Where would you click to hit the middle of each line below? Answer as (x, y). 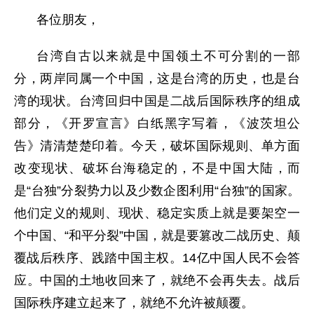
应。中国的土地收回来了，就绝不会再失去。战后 (157, 280)
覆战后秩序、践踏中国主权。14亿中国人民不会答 (157, 258)
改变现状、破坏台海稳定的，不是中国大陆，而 (157, 168)
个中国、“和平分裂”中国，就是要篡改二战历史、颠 (157, 235)
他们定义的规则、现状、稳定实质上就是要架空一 (157, 213)
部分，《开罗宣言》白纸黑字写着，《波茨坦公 (157, 123)
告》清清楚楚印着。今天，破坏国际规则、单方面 (157, 146)
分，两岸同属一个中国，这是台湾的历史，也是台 (157, 78)
